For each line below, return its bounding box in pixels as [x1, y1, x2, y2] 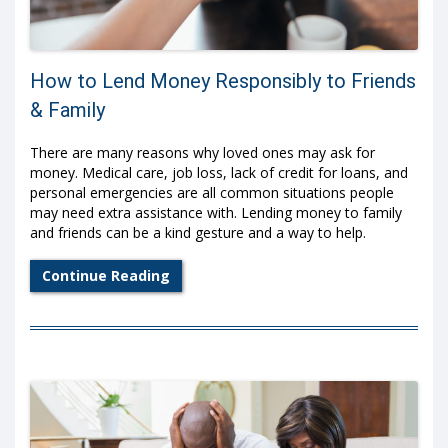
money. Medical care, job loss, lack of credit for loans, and [30, 162, 408, 182]
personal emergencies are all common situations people [30, 182, 394, 202]
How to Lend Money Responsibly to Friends [30, 69, 416, 94]
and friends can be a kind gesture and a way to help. [30, 222, 366, 242]
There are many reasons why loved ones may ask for [30, 142, 375, 162]
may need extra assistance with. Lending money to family [30, 202, 402, 222]
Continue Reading [42, 265, 170, 285]
